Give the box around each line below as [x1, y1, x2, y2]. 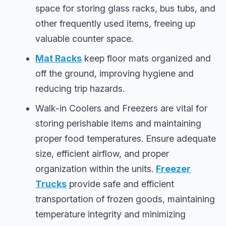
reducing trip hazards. [35, 83, 125, 94]
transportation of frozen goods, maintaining [35, 193, 215, 204]
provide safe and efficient [67, 178, 174, 189]
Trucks [35, 178, 67, 189]
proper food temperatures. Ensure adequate [35, 133, 216, 144]
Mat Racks [35, 52, 82, 64]
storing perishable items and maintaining [35, 118, 201, 129]
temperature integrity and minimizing [35, 208, 186, 219]
